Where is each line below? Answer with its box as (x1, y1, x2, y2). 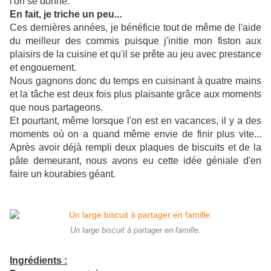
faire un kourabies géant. (10, 169, 116, 180)
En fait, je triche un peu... (10, 9, 122, 20)
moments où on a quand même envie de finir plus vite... (10, 129, 261, 140)
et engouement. (10, 62, 76, 73)
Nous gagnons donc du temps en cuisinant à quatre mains (10, 76, 261, 87)
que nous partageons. (10, 102, 103, 113)
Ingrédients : (10, 255, 67, 266)
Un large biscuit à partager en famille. (70, 226, 201, 235)
